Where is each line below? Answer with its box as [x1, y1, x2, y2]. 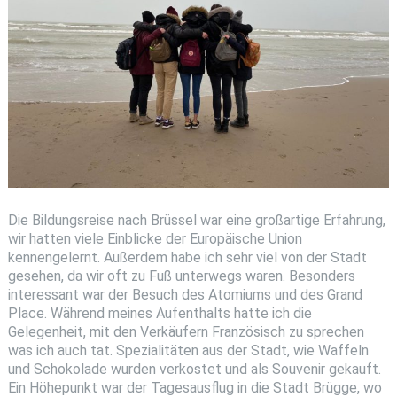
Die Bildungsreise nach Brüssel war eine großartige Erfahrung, [7, 211, 385, 229]
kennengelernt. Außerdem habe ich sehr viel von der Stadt [7, 248, 367, 266]
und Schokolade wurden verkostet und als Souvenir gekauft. [7, 360, 381, 378]
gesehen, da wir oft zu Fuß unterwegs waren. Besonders [7, 267, 355, 284]
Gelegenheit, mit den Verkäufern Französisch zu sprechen [7, 323, 364, 340]
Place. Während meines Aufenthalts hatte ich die [7, 304, 312, 322]
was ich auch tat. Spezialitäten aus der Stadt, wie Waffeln [7, 341, 369, 359]
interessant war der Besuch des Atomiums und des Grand [7, 285, 362, 303]
